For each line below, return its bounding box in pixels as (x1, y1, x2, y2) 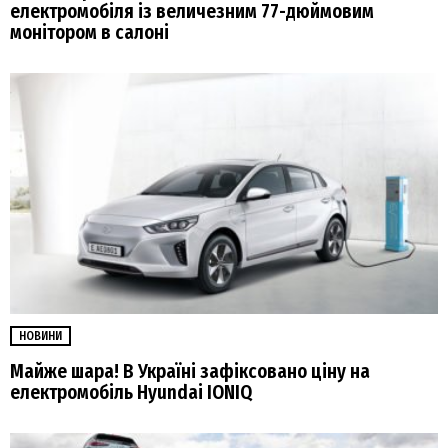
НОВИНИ (19, 329, 62, 344)
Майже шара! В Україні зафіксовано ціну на (10, 359, 370, 383)
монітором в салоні (10, 21, 169, 45)
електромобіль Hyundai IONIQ (10, 380, 252, 404)
